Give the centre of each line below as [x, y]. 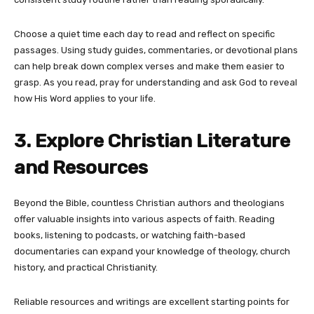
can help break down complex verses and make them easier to [149, 66]
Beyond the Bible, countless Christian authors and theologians [149, 203]
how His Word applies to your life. [86, 98]
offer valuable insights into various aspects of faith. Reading [144, 219]
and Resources [81, 167]
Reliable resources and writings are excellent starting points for [152, 301]
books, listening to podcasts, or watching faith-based [130, 235]
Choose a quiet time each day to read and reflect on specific [144, 34]
